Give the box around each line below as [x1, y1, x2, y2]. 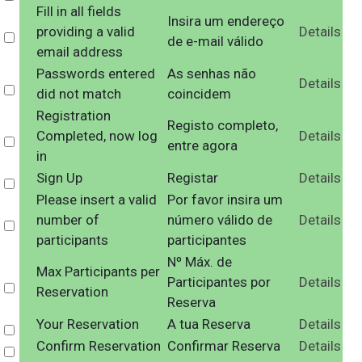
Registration [36, 107, 111, 124]
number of [36, 212, 99, 228]
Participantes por [166, 274, 271, 290]
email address [36, 44, 123, 60]
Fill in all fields [36, 3, 121, 19]
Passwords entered [36, 65, 155, 82]
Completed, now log [36, 128, 158, 144]
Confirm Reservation [36, 338, 161, 354]
